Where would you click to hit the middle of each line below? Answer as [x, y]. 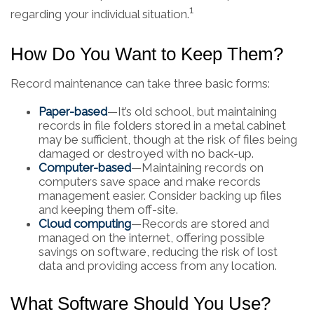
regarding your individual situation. [100, 14]
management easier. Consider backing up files [160, 195]
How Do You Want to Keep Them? [147, 54]
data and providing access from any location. [158, 265]
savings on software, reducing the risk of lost [158, 251]
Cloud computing [85, 223]
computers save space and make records [150, 181]
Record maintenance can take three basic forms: [140, 83]
